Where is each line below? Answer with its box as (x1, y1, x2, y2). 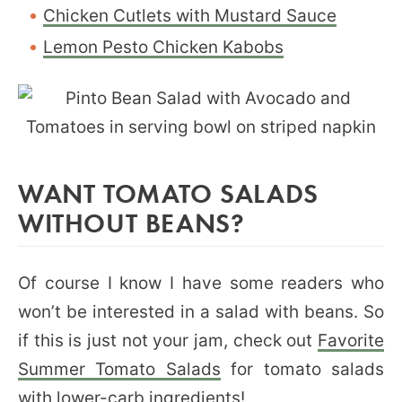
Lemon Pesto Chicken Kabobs (43, 36, 284, 57)
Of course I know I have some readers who (18, 272, 384, 293)
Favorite (318, 329, 384, 351)
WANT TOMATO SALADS (18, 174, 319, 210)
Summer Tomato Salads (18, 358, 221, 380)
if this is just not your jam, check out (18, 329, 318, 351)
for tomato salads (220, 358, 385, 380)
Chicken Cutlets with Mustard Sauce (43, 4, 336, 26)
